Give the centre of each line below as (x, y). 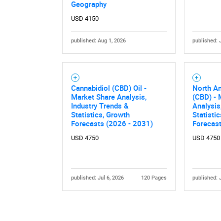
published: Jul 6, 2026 (97, 178)
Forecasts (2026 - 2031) (112, 123)
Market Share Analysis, (109, 96)
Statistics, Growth (100, 114)
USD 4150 (85, 18)
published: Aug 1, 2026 (98, 41)
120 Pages (154, 178)
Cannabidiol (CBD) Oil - (109, 88)
